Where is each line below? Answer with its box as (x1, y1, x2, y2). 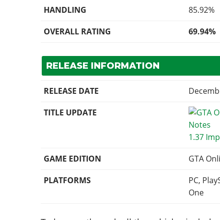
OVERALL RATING (44, 26, 111, 37)
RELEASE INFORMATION (46, 60, 160, 72)
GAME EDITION (44, 153, 102, 165)
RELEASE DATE (44, 85, 99, 97)
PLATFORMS (44, 175, 91, 186)
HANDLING (44, 4, 87, 16)
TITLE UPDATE (44, 107, 97, 118)
